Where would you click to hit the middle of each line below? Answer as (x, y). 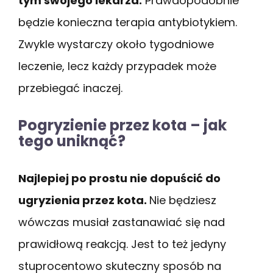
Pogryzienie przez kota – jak (122, 125)
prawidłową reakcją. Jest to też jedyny (122, 244)
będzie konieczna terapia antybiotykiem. (128, 22)
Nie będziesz (183, 200)
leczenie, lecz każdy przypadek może (117, 66)
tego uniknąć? (72, 141)
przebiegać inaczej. (70, 88)
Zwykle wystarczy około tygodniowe (116, 44)
